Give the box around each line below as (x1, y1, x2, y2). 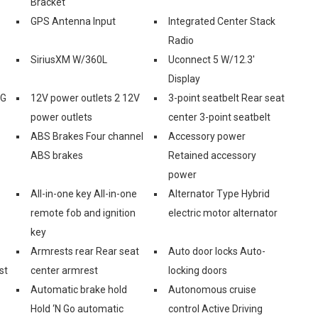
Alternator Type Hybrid (168, 187, 270, 199)
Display (168, 72, 200, 84)
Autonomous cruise (168, 283, 256, 295)
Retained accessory (168, 149, 256, 161)
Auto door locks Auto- (168, 245, 265, 257)
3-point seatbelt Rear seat (168, 92, 285, 104)
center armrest (31, 264, 98, 276)
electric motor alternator (168, 207, 278, 219)
